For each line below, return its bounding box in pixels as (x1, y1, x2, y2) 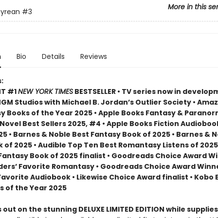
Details (41, 52, 65, 61)
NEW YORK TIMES (18, 87, 73, 96)
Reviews (80, 52, 107, 61)
